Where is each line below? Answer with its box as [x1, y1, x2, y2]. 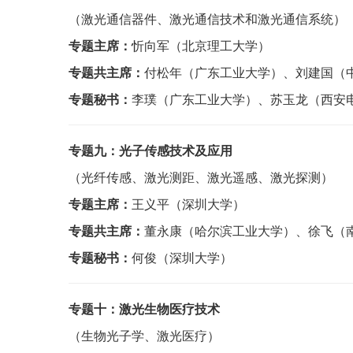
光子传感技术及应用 [119, 141, 232, 159]
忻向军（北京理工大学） [132, 36, 270, 54]
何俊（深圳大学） [132, 248, 232, 266]
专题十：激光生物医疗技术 [69, 299, 220, 318]
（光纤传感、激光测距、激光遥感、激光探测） [69, 168, 333, 186]
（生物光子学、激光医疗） [69, 326, 220, 344]
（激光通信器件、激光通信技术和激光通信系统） [69, 9, 346, 28]
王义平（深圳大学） [132, 195, 245, 213]
